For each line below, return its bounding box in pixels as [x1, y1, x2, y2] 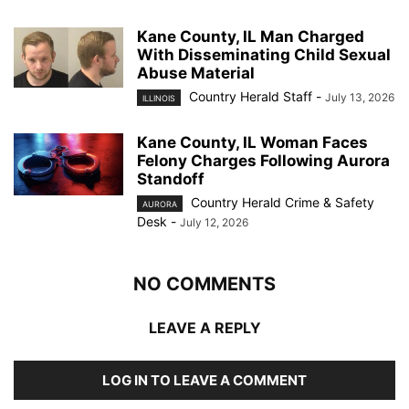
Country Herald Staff [189, 88, 312, 104]
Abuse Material [137, 63, 255, 82]
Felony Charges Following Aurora [137, 151, 390, 170]
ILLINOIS [142, 92, 175, 103]
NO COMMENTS [133, 272, 276, 295]
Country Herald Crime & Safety [191, 194, 374, 210]
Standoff [137, 169, 204, 188]
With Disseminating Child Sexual [137, 45, 391, 64]
